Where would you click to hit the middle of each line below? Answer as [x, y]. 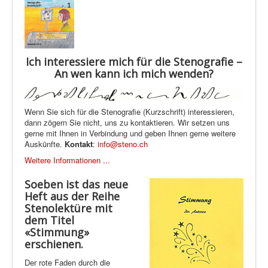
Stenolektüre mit [68, 208]
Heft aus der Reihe [72, 197]
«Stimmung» [57, 232]
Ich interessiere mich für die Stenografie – [134, 61]
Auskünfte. [45, 144]
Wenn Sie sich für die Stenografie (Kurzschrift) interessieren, [130, 112]
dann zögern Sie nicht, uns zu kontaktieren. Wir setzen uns [127, 123]
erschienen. [55, 244]
